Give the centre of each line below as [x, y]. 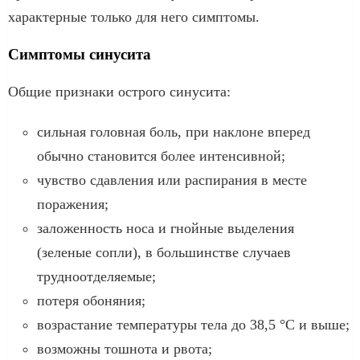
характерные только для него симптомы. [134, 16]
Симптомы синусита [80, 54]
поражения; [73, 204]
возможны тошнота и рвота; [125, 348]
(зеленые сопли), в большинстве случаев [164, 252]
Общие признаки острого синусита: [119, 91]
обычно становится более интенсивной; [161, 155]
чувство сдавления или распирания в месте [172, 180]
